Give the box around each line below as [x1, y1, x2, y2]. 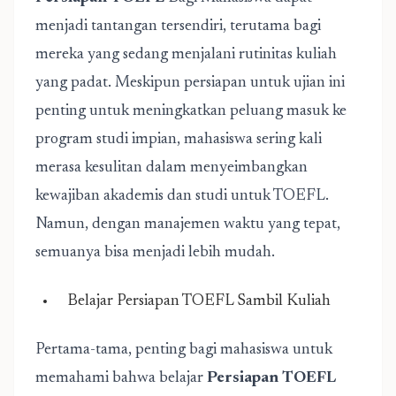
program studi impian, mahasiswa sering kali [35, 132, 322, 148]
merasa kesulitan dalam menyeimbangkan [35, 160, 308, 176]
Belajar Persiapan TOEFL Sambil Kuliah [64, 293, 331, 309]
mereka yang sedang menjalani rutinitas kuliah [35, 47, 337, 63]
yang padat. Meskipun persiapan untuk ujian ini [35, 75, 345, 91]
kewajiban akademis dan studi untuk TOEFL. [35, 188, 329, 204]
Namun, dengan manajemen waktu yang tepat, [35, 217, 340, 232]
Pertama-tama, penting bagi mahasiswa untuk [35, 342, 332, 358]
